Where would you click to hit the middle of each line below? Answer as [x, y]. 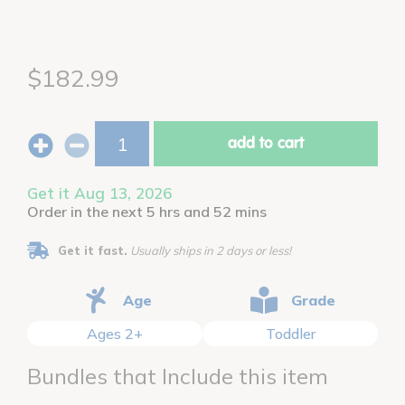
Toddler [290, 334]
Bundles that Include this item [178, 377]
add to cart [266, 144]
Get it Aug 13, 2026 [99, 193]
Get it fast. [93, 251]
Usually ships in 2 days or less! [209, 251]
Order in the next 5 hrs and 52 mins [147, 212]
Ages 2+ [115, 334]
